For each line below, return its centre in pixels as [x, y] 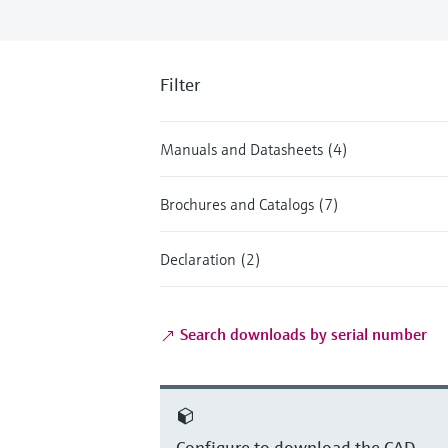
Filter [180, 84]
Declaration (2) [210, 258]
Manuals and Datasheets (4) [254, 148]
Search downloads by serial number [301, 333]
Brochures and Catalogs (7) [249, 203]
